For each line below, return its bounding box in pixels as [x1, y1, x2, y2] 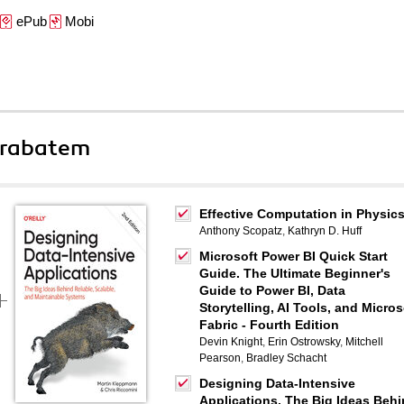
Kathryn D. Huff [288, 225, 362, 237]
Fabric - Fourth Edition [199, 317, 339, 332]
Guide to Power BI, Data [199, 283, 345, 298]
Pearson [199, 352, 241, 364]
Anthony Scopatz [199, 225, 282, 237]
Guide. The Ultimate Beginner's [199, 266, 390, 280]
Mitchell [345, 335, 383, 348]
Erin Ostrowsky [268, 335, 340, 348]
